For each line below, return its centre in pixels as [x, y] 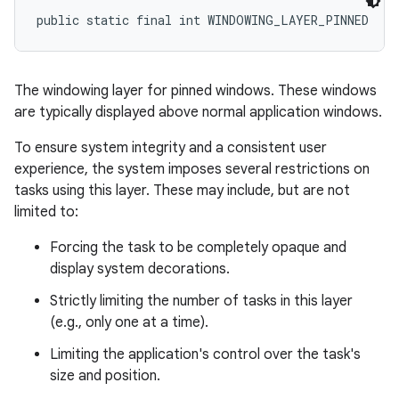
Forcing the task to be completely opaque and [198, 248]
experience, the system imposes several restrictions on [192, 169]
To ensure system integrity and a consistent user [171, 148]
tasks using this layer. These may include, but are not [182, 191]
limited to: [46, 212]
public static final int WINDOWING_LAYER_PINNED [203, 20]
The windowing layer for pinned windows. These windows [195, 91]
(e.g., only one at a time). [129, 322]
